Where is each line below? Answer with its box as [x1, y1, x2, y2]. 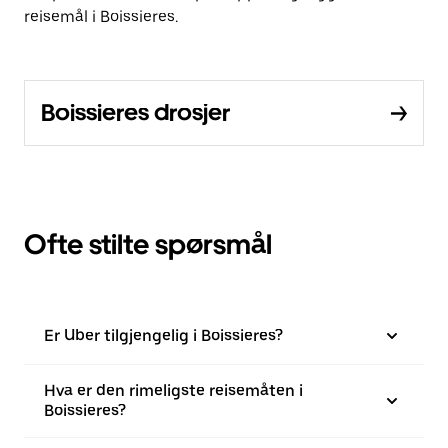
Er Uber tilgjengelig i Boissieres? [44, 326, 283, 345]
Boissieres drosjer [41, 98, 230, 127]
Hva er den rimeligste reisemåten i [44, 381, 303, 400]
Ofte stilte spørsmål [24, 227, 272, 261]
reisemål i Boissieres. [24, 7, 178, 26]
